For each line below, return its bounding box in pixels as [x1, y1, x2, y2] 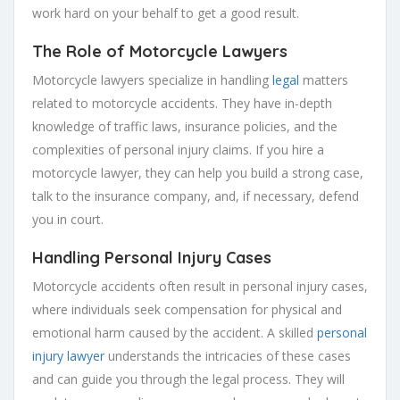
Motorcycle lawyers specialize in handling [32, 71, 269, 88]
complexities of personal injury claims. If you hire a [32, 140, 324, 158]
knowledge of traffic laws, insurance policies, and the [32, 117, 337, 135]
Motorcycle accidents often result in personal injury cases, [32, 277, 368, 295]
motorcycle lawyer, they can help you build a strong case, [32, 163, 363, 181]
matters [299, 71, 348, 88]
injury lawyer [32, 346, 104, 364]
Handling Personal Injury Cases [32, 246, 271, 268]
